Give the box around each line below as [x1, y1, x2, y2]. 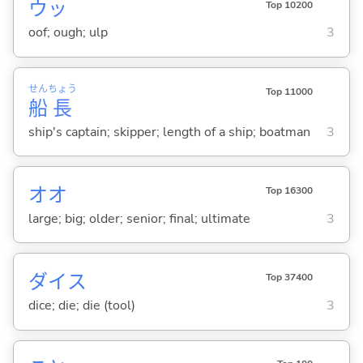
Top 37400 [265, 271, 313, 284]
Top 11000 [265, 84, 313, 98]
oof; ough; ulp [28, 23, 108, 42]
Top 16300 [265, 183, 313, 197]
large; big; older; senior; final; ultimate [28, 209, 250, 228]
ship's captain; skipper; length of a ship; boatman [28, 122, 310, 141]
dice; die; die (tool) [28, 296, 135, 314]
